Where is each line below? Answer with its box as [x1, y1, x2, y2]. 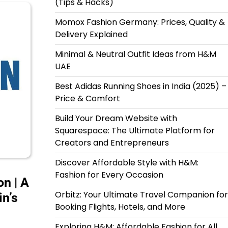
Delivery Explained [54, 28, 128, 40]
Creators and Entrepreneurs [54, 137, 169, 149]
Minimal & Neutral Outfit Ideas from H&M [54, 48, 216, 60]
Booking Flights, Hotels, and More [54, 201, 185, 213]
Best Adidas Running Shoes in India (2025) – [54, 80, 226, 92]
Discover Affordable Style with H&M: [54, 157, 198, 168]
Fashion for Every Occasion [54, 169, 163, 181]
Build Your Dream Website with [54, 112, 177, 124]
